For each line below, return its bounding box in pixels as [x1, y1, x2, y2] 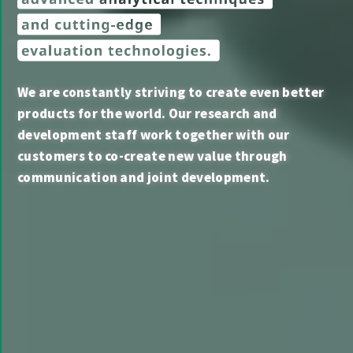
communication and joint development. [17, 169, 270, 185]
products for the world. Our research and [17, 105, 277, 121]
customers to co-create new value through [17, 147, 288, 164]
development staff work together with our [17, 126, 290, 143]
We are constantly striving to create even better [17, 84, 325, 100]
